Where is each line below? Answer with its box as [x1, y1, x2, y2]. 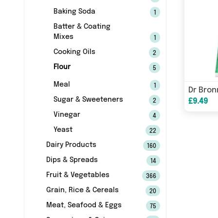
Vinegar [53, 111, 80, 118]
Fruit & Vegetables [46, 172, 109, 179]
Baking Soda [53, 8, 95, 15]
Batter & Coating [53, 23, 110, 30]
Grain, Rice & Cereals [46, 187, 119, 194]
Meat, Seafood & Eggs [46, 202, 122, 209]
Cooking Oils [53, 49, 95, 55]
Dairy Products [46, 142, 96, 148]
